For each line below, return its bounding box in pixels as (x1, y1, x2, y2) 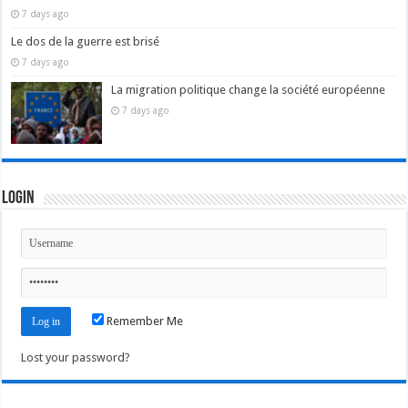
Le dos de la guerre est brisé (11, 34, 160, 48)
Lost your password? (21, 351, 131, 365)
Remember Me (104, 314, 184, 329)
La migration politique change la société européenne (111, 82, 386, 97)
